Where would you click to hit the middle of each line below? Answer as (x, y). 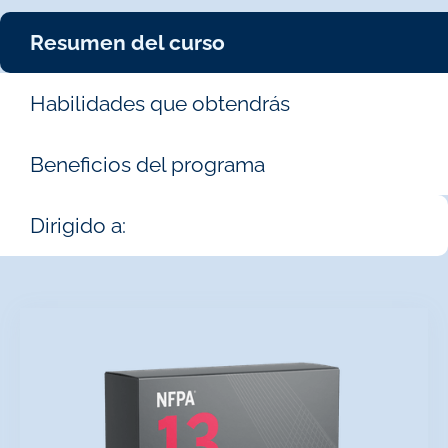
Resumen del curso (127, 42)
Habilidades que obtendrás (160, 103)
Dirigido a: (78, 225)
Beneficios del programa (147, 164)
